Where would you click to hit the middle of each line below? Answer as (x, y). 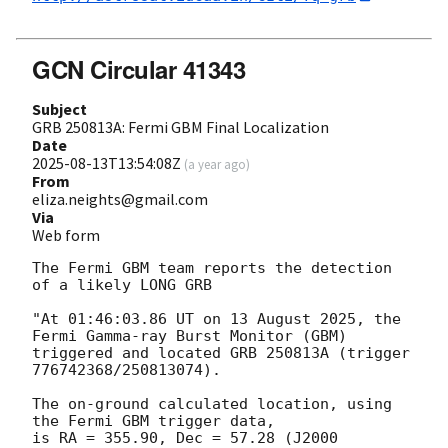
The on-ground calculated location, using (212, 404)
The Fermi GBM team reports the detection (212, 268)
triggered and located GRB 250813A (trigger (221, 353)
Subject (59, 109)
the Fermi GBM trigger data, (153, 421)
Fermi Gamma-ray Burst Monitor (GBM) (189, 336)
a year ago (217, 164)
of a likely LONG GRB (122, 285)
